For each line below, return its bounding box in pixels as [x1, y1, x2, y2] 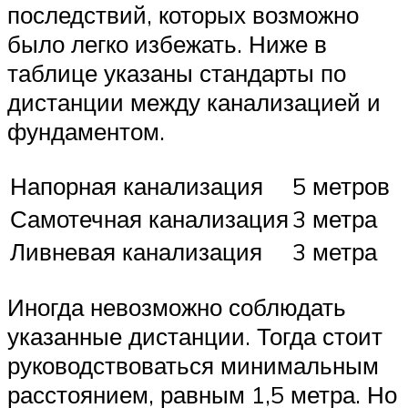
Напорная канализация [10, 171, 263, 201]
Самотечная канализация [10, 204, 289, 234]
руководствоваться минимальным [7, 350, 379, 380]
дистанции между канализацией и [7, 87, 381, 117]
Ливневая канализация [10, 237, 262, 267]
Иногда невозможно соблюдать [7, 291, 346, 321]
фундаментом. [7, 116, 165, 146]
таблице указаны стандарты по [7, 57, 346, 87]
